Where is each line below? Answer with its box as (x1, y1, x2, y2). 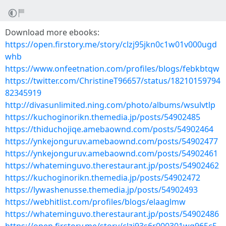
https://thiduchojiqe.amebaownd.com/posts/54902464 (5, 124, 213, 135)
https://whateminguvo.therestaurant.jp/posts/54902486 (5, 208, 219, 219)
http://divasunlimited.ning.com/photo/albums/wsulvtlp (5, 99, 215, 110)
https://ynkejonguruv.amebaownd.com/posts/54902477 (5, 136, 218, 147)
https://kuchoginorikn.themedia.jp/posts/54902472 (5, 172, 200, 183)
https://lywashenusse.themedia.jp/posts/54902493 (5, 184, 198, 195)
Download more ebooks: (5, 27, 99, 38)
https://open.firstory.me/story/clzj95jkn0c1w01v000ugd (5, 39, 217, 50)
